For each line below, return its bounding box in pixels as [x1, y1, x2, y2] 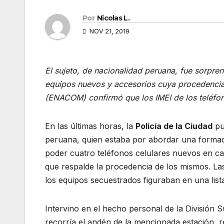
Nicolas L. [96, 13, 129, 23]
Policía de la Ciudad [135, 121, 212, 131]
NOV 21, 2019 [88, 27, 129, 35]
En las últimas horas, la [45, 121, 135, 131]
